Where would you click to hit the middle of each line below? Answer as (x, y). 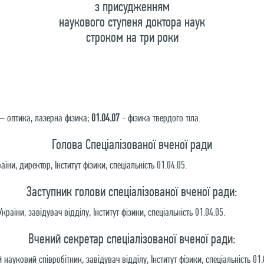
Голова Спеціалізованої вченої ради (132, 144)
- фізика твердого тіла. (160, 118)
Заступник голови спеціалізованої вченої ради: (132, 191)
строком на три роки (132, 37)
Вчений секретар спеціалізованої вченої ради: (132, 238)
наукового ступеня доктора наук (132, 22)
